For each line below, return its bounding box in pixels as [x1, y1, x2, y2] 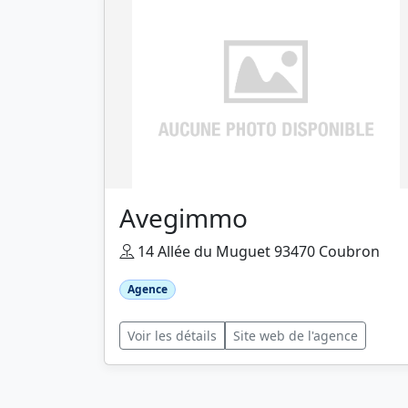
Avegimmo [119, 200, 248, 235]
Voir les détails [127, 327, 217, 345]
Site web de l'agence [233, 327, 358, 345]
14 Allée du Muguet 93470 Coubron [134, 241, 380, 261]
